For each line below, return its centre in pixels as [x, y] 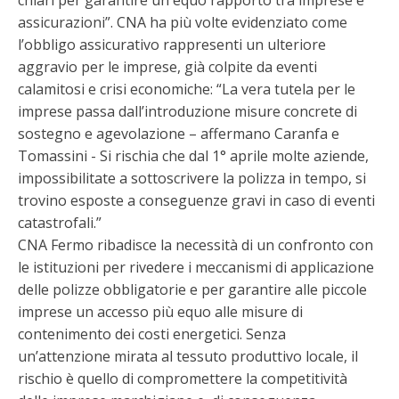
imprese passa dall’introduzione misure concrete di [187, 111]
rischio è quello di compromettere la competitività [183, 379]
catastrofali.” [60, 223]
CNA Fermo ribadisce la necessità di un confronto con [195, 245]
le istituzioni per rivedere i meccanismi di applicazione [196, 267]
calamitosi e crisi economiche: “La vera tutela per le [187, 89]
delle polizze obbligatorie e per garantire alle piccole [192, 289]
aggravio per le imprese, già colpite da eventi [167, 67]
